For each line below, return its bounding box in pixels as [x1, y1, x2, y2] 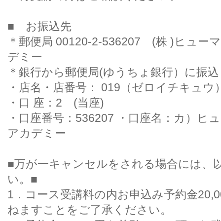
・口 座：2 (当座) [7, 96, 115, 109]
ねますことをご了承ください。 [7, 203, 172, 216]
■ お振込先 [7, 20, 94, 33]
